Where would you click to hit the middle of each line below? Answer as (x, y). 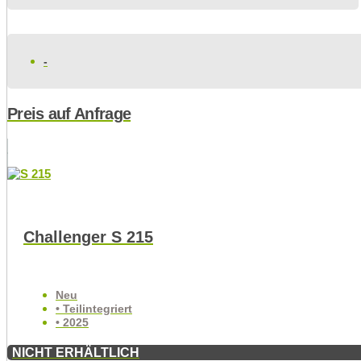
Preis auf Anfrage (69, 113)
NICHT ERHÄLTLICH (76, 352)
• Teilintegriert (94, 308)
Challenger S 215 (88, 237)
